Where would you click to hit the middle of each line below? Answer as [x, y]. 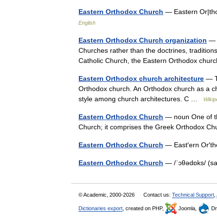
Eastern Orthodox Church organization [143, 40]
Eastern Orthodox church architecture [141, 78]
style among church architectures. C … [141, 99]
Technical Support [193, 195]
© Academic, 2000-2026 [107, 195]
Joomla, [187, 208]
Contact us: [158, 195]
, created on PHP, [144, 208]
